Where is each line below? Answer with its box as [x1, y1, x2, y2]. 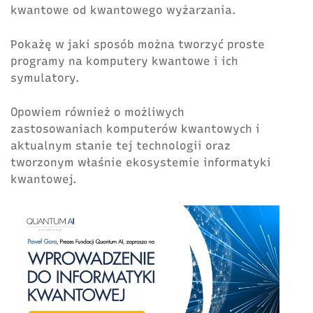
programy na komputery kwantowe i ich [10, 54, 238, 68]
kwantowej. [10, 173, 77, 186]
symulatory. [10, 71, 80, 85]
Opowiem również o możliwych [10, 105, 184, 119]
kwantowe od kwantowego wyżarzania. [10, 3, 236, 17]
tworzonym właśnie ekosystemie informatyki [10, 156, 271, 169]
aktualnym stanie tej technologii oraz [10, 139, 231, 152]
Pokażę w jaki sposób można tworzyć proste [10, 38, 265, 51]
